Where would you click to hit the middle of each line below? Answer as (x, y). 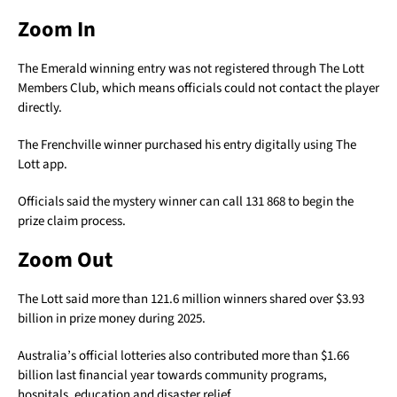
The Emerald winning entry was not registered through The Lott (191, 68)
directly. (40, 107)
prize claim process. (72, 221)
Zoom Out (65, 260)
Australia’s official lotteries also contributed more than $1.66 (183, 355)
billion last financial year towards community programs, (172, 375)
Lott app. (43, 164)
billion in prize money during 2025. (112, 318)
